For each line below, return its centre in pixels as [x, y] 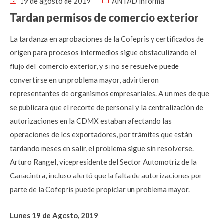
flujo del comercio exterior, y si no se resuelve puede [94, 66]
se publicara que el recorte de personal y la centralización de [107, 107]
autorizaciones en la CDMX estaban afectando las [91, 121]
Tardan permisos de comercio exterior [104, 17]
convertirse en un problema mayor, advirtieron [84, 80]
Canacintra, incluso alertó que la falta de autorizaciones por [106, 175]
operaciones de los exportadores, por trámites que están [101, 134]
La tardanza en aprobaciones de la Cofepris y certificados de [107, 39]
